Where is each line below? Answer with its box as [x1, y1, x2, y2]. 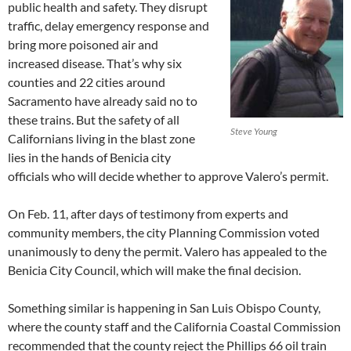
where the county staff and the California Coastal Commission [8, 318, 341, 334]
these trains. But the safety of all [8, 111, 179, 127]
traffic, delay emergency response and [8, 17, 209, 33]
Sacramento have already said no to [8, 92, 197, 108]
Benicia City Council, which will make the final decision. [8, 262, 301, 277]
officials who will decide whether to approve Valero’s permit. [8, 168, 328, 183]
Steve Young [230, 125, 277, 137]
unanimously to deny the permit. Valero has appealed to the [8, 243, 327, 259]
